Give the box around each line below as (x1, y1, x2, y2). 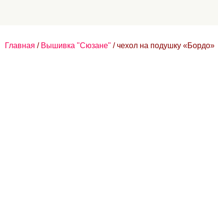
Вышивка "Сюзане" (41, 41, 111, 50)
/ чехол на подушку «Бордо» (111, 41, 215, 50)
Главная (5, 41, 35, 50)
